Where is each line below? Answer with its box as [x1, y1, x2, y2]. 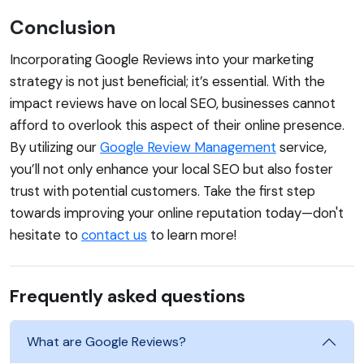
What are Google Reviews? [27, 333, 186, 350]
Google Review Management [100, 137, 276, 156]
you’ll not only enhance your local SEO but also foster [10, 159, 333, 178]
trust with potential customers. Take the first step [10, 181, 315, 200]
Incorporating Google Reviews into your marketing [10, 50, 314, 68]
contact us [81, 225, 147, 244]
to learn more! [147, 225, 236, 244]
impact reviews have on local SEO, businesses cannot [10, 93, 336, 112]
